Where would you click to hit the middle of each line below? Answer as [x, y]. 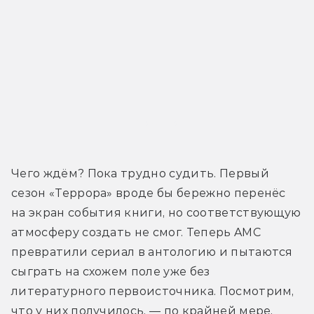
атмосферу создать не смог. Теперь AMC [136, 232]
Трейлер [157, 123]
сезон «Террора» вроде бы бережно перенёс [149, 193]
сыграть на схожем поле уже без [111, 271]
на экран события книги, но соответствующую [156, 212]
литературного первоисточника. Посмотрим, [153, 291]
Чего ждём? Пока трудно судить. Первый [140, 173]
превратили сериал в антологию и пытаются [152, 252]
